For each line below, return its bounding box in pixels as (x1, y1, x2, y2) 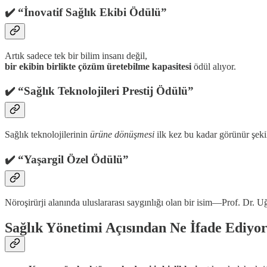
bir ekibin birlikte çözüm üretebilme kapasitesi (5, 61, 191, 72)
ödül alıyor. (191, 61, 236, 72)
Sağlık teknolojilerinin (5, 129, 90, 140)
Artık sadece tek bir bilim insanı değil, (5, 50, 147, 61)
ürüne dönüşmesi (90, 129, 154, 140)
